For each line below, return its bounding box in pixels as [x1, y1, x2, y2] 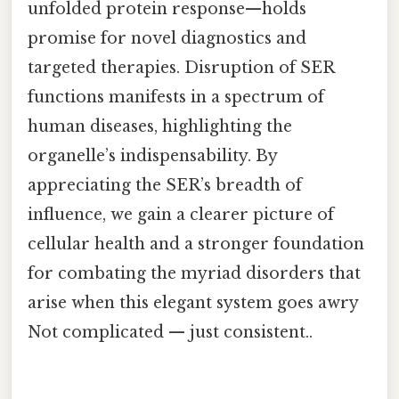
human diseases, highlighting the [28, 116, 292, 136]
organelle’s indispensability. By [28, 145, 277, 166]
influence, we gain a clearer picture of [28, 204, 334, 224]
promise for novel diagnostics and [28, 28, 306, 48]
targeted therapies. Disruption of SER [28, 57, 334, 77]
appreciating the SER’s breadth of [28, 175, 302, 195]
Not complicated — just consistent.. [28, 322, 313, 342]
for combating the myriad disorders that [28, 263, 361, 283]
